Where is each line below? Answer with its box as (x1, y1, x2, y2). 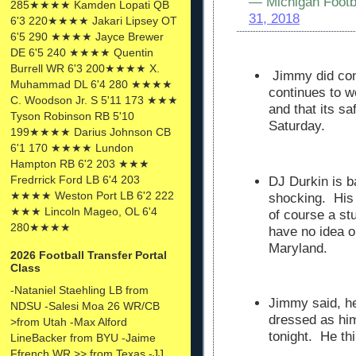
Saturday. (269, 118, 329, 133)
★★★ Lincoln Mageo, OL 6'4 (10, 204, 157, 218)
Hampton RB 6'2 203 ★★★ (10, 157, 149, 170)
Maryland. (269, 240, 335, 256)
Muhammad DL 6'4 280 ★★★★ (10, 77, 172, 91)
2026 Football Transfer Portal (10, 248, 167, 261)
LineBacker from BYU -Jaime (10, 331, 156, 344)
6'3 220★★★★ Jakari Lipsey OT (10, 14, 177, 27)
